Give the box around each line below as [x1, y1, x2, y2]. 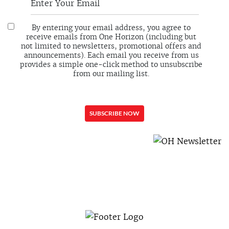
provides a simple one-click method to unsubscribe [20, 59, 202, 69]
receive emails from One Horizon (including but [26, 32, 196, 41]
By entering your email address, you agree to [32, 22, 191, 32]
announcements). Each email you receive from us [24, 50, 199, 60]
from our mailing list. [73, 68, 149, 78]
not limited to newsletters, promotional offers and [21, 41, 201, 51]
